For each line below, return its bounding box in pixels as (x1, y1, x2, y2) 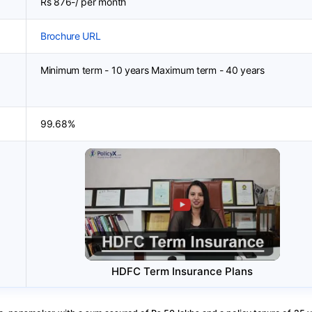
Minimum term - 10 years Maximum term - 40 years (40, 64, 265, 76)
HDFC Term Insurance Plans (111, 264, 253, 278)
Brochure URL (40, 30, 101, 42)
